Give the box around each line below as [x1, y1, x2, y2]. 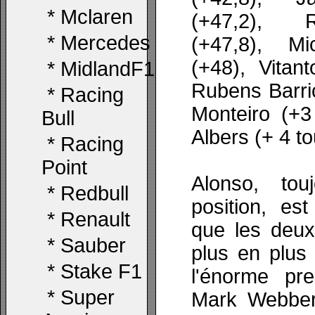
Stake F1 [60, 260, 142, 283]
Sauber [60, 234, 126, 257]
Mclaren [60, 6, 133, 28]
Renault [60, 208, 130, 231]
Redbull [60, 182, 129, 205]
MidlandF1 [60, 58, 155, 80]
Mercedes [60, 32, 150, 54]
